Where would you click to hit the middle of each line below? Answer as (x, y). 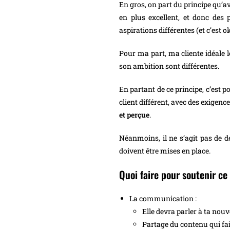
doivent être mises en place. (165, 151)
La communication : (163, 199)
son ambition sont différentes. (169, 66)
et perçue (134, 115)
